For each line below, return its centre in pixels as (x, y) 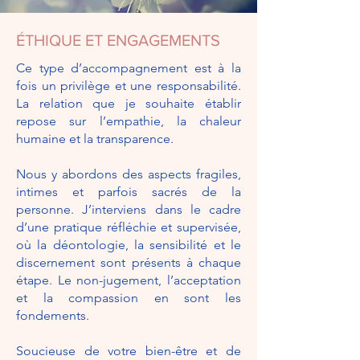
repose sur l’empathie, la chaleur (129, 121)
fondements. (53, 315)
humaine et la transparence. (95, 139)
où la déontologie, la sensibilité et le (129, 245)
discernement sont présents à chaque (129, 262)
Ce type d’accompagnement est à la (129, 68)
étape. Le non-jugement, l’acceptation (129, 280)
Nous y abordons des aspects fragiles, (129, 174)
